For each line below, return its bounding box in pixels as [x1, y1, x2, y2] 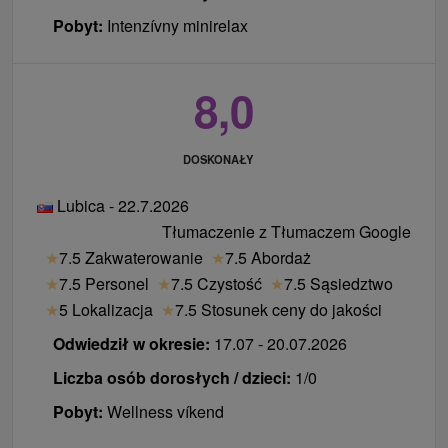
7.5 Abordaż [225, 245, 311, 269]
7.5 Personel [59, 271, 149, 295]
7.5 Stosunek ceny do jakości [175, 297, 382, 321]
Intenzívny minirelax [107, 14, 248, 38]
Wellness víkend [107, 399, 224, 423]
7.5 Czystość [171, 271, 262, 295]
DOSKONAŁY [182, 151, 253, 168]
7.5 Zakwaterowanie [59, 245, 203, 269]
